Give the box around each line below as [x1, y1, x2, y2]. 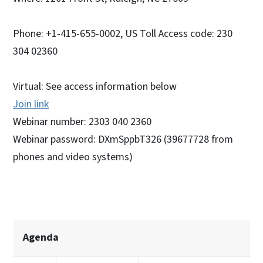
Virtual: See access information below [13, 79, 177, 94]
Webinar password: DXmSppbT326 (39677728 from [13, 131, 233, 147]
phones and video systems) [13, 149, 133, 164]
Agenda [23, 230, 59, 245]
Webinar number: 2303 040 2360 [13, 114, 151, 129]
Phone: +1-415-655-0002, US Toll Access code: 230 [13, 26, 232, 41]
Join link [13, 96, 49, 112]
